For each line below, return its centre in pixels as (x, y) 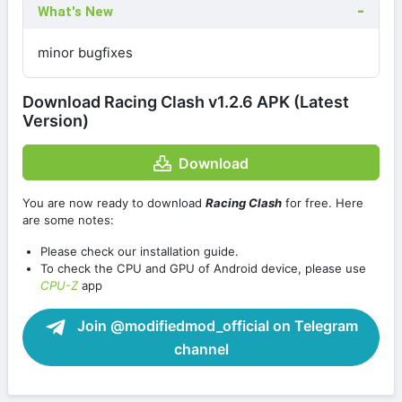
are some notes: (68, 219)
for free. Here (323, 202)
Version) (56, 121)
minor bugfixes (85, 53)
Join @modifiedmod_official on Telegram (215, 325)
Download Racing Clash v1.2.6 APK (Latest (186, 102)
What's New (75, 12)
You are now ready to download (114, 202)
